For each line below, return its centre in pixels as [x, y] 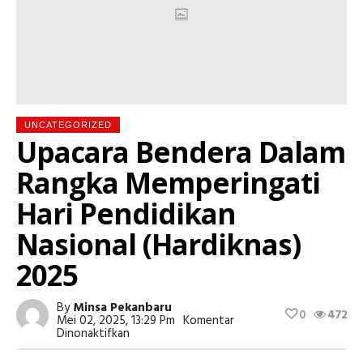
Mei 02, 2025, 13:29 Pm [116, 321]
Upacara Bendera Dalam [181, 152]
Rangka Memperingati [168, 183]
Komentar [209, 321]
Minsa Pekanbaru [122, 308]
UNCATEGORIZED [68, 125]
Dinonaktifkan [93, 334]
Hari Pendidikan [126, 214]
